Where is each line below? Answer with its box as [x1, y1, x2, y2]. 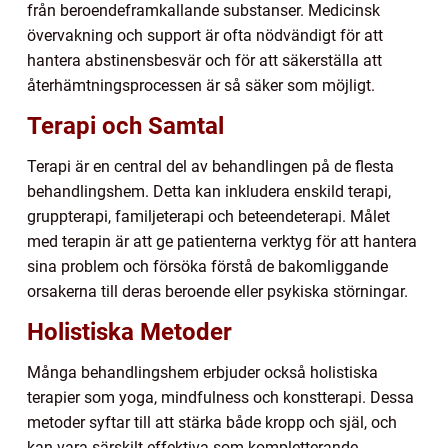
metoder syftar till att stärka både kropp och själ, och [27, 412, 397, 432]
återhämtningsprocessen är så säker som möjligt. [27, 75, 375, 95]
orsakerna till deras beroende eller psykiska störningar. [27, 281, 408, 301]
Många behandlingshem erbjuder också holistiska [27, 362, 378, 382]
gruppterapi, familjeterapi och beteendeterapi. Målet [27, 206, 390, 226]
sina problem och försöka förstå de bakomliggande [27, 256, 388, 276]
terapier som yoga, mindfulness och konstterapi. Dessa [27, 387, 414, 407]
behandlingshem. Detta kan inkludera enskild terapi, [27, 181, 391, 201]
